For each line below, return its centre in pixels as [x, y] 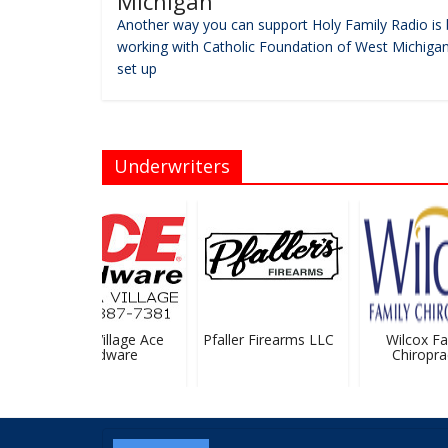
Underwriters [172, 165]
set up [137, 68]
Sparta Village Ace [96, 339]
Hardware [96, 354]
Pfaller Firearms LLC [258, 339]
